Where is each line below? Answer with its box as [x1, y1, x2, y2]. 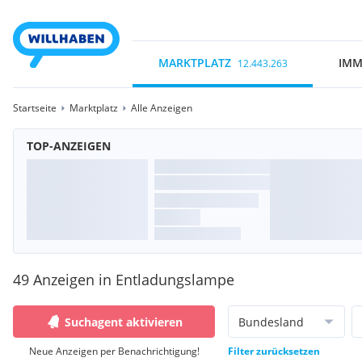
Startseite [13, 101, 57, 115]
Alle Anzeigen [131, 101, 192, 115]
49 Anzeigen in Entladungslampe [13, 270, 234, 289]
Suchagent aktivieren [65, 314, 183, 330]
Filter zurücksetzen [228, 344, 320, 358]
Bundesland [238, 314, 304, 330]
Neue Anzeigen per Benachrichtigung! [28, 344, 200, 358]
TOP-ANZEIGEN [27, 138, 111, 154]
